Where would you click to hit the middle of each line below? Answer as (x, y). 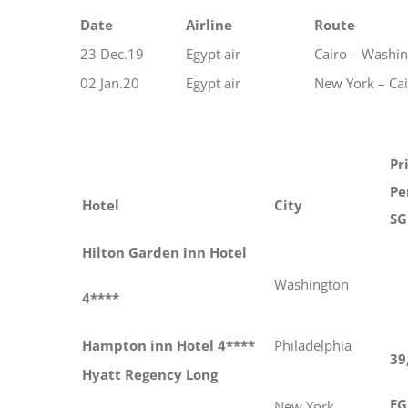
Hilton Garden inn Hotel (164, 252)
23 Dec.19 (112, 53)
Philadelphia (313, 345)
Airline (209, 24)
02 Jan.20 (110, 82)
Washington (311, 284)
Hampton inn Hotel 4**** (168, 345)
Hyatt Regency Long (150, 374)
